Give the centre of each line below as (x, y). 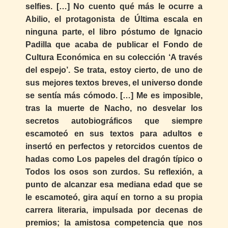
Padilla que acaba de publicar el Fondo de (114, 45)
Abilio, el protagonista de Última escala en (114, 19)
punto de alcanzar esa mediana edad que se (114, 185)
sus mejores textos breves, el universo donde (114, 83)
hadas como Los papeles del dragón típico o (114, 159)
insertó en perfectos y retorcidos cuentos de (114, 147)
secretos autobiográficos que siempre (114, 121)
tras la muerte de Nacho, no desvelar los (114, 108)
